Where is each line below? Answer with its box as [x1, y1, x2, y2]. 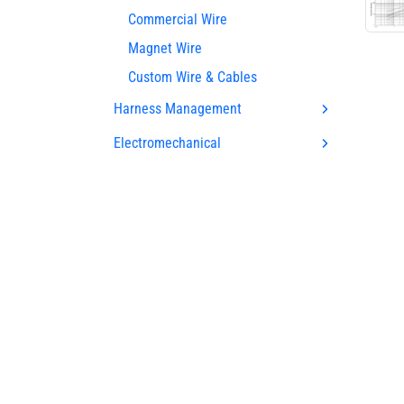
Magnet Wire [128, 39, 202, 57]
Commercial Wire [128, 10, 227, 28]
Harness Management [114, 99, 242, 117]
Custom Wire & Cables [128, 68, 257, 86]
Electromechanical [114, 133, 221, 151]
